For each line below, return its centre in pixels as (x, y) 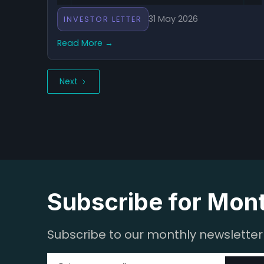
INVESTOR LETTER (103, 19)
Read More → (85, 43)
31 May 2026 (173, 19)
